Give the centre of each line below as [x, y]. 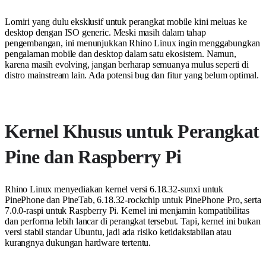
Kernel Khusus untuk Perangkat [132, 132]
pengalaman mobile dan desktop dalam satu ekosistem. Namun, [121, 54]
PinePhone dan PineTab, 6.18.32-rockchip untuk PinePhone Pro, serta [133, 200]
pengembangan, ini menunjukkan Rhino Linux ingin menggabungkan [133, 43]
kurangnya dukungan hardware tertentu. [78, 243]
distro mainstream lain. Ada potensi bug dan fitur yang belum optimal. [132, 75]
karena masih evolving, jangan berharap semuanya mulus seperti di [127, 65]
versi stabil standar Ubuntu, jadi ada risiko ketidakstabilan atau [118, 232]
